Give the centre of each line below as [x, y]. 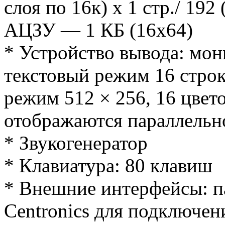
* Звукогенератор [76, 143]
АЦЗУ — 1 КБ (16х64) [98, 30]
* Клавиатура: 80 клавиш [108, 166]
